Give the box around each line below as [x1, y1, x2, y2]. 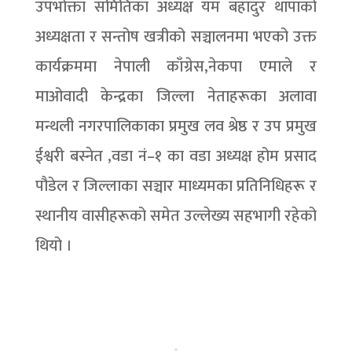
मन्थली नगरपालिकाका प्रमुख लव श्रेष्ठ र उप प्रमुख [35, 113, 317, 140]
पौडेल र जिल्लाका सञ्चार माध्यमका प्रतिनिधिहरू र [35, 173, 317, 200]
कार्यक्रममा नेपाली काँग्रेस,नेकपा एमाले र [35, 53, 317, 80]
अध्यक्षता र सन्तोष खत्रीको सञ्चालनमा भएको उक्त [35, 24, 317, 50]
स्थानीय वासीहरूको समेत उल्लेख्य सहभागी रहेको [35, 203, 317, 229]
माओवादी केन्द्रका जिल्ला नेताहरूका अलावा [35, 83, 317, 110]
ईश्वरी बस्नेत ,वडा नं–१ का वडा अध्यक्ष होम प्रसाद [35, 143, 317, 170]
